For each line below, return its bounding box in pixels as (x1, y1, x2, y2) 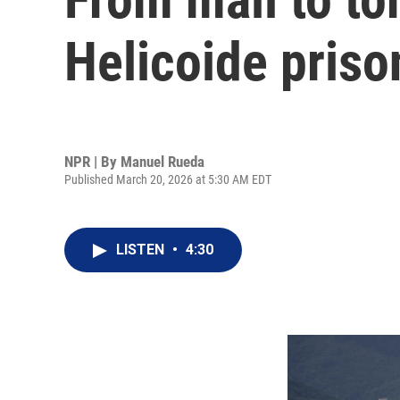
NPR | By (64, 152, 121, 171)
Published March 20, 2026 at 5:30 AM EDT (64, 171, 271, 187)
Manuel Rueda (121, 152, 204, 171)
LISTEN (116, 241, 168, 258)
